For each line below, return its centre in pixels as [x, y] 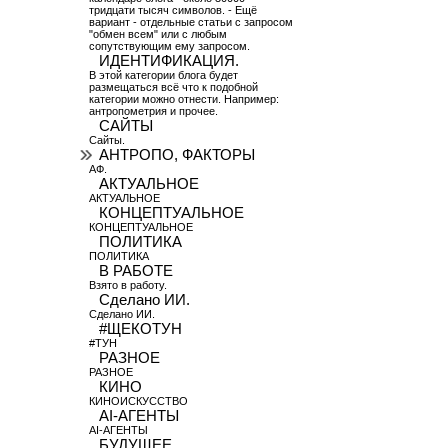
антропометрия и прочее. [153, 111]
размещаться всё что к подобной [173, 87]
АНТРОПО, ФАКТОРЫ [176, 155]
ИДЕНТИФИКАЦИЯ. [168, 61]
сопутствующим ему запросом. [169, 46]
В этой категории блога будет [163, 75]
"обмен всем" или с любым [157, 34]
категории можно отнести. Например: [183, 99]
